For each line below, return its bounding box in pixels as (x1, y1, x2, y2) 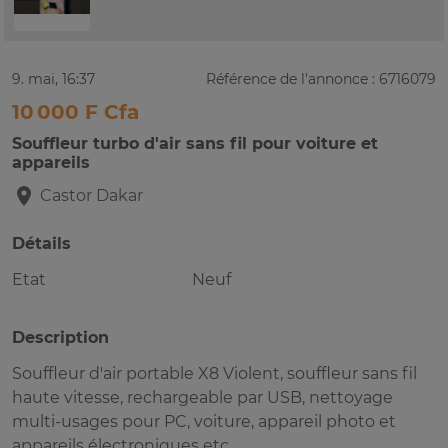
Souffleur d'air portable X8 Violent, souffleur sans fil (12, 364, 417, 384)
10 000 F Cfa (12, 100, 139, 125)
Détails (12, 234, 71, 254)
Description (12, 328, 109, 348)
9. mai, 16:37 (12, 70, 95, 89)
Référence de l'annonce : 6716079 (206, 70, 436, 89)
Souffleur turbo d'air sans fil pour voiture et (12, 134, 378, 154)
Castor (36, 186, 96, 206)
